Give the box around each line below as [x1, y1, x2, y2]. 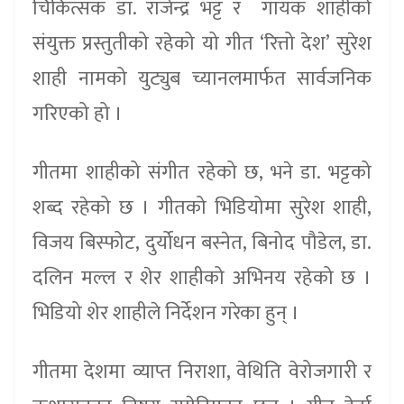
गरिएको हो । [32, 96, 123, 131]
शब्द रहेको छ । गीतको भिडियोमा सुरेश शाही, [32, 190, 372, 225]
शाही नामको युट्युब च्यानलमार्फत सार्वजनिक [32, 61, 372, 96]
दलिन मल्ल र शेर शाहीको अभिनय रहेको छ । [32, 261, 372, 295]
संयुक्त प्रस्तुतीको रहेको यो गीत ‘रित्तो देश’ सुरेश [32, 26, 372, 60]
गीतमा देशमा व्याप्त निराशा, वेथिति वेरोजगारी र [32, 354, 372, 389]
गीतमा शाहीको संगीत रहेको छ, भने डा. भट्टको [32, 155, 372, 189]
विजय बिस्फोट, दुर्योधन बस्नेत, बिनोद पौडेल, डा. [32, 225, 372, 260]
